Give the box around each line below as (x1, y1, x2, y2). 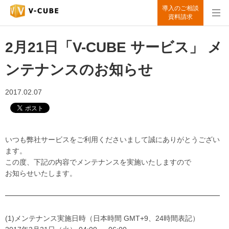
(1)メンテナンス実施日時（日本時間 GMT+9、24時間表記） (5, 214, 199, 222)
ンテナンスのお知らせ (5, 62, 153, 78)
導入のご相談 (162, 5, 199, 12)
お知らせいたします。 (5, 169, 77, 177)
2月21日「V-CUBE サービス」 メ (5, 39, 222, 55)
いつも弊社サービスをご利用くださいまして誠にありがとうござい (5, 135, 220, 144)
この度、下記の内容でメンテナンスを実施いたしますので (5, 158, 191, 166)
